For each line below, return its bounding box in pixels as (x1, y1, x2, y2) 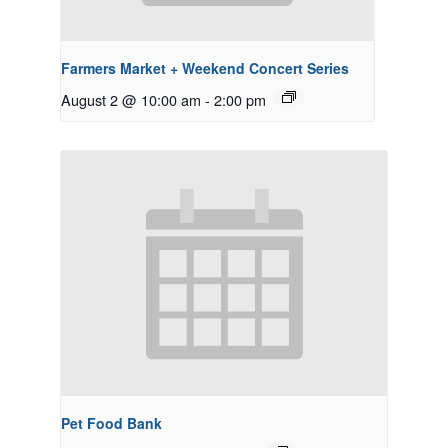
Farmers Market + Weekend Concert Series (61, 58, 349, 79)
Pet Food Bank (61, 412, 162, 433)
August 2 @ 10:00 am (61, 89, 201, 111)
